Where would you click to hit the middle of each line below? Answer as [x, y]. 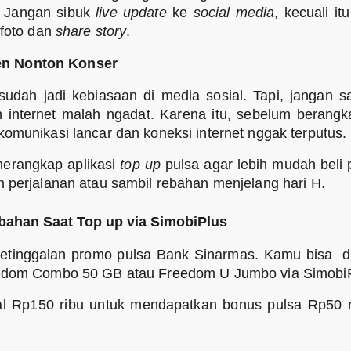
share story [91, 32]
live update [134, 13]
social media [234, 13]
